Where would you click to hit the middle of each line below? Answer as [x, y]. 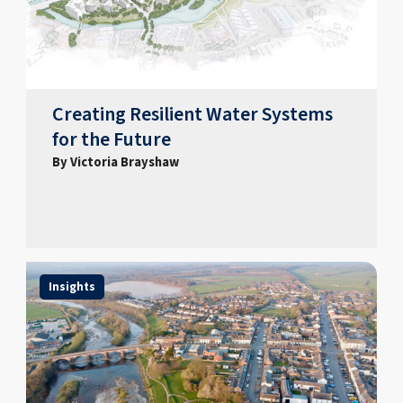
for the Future [112, 140]
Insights [72, 287]
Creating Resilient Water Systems [193, 115]
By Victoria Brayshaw [116, 162]
